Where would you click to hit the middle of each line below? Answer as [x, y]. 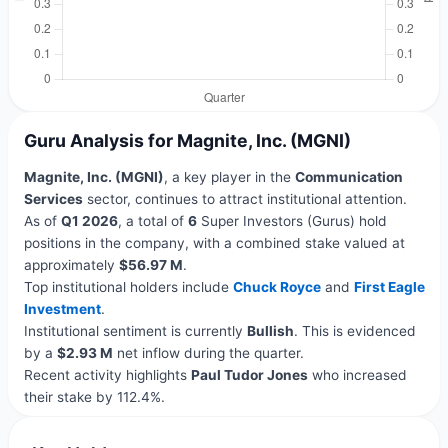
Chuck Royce [276, 287]
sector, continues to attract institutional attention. [244, 199]
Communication [348, 177]
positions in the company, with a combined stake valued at [214, 243]
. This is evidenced [354, 331]
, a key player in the [229, 177]
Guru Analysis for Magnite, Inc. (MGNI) [187, 141]
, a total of [152, 221]
